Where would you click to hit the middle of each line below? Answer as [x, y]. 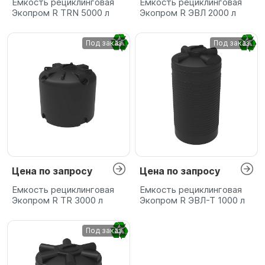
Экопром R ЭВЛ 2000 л [188, 13]
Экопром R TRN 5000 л [61, 13]
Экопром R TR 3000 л [57, 200]
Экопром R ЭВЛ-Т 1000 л [192, 200]
